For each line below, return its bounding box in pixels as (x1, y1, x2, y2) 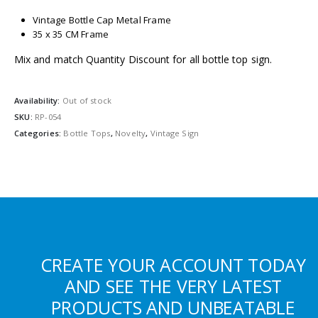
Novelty (115, 128, 146, 139)
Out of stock (62, 94, 112, 106)
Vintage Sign (150, 128, 199, 139)
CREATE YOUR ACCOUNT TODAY (40, 252, 306, 277)
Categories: (14, 128, 64, 139)
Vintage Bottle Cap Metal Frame (33, 13, 171, 27)
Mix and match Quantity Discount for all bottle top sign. (14, 53, 272, 67)
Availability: (14, 94, 62, 106)
